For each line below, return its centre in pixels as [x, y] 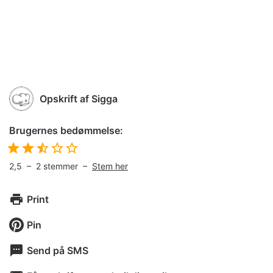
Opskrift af [64, 99]
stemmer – [68, 166]
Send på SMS [58, 250]
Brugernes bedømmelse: [66, 130]
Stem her [110, 166]
